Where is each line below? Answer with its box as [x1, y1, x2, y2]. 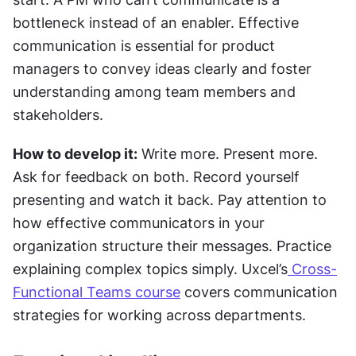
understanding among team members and [13, 83, 296, 100]
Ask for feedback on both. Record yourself [13, 168, 300, 185]
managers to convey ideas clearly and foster [13, 60, 311, 77]
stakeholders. [13, 106, 103, 123]
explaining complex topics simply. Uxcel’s [13, 260, 288, 277]
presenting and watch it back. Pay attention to [13, 191, 327, 208]
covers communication [180, 283, 338, 300]
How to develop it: [13, 145, 137, 162]
